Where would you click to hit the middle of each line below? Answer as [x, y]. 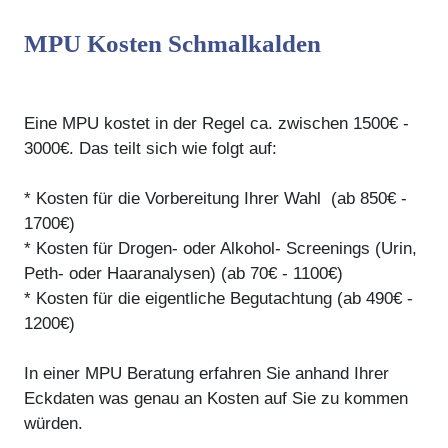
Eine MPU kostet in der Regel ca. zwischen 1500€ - [216, 123]
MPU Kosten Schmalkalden [172, 43]
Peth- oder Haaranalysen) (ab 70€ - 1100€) [183, 273]
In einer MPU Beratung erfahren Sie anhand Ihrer [206, 373]
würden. [53, 423]
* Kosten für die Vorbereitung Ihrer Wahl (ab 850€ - [215, 198]
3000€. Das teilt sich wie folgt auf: [150, 148]
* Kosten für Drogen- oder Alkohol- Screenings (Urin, [220, 248]
